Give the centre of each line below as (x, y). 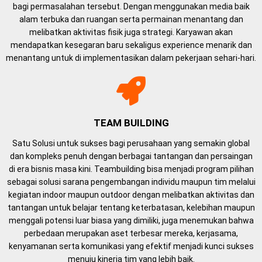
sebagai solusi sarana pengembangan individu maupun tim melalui (131, 182)
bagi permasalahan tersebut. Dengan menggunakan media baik (131, 6)
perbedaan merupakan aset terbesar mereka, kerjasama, (131, 233)
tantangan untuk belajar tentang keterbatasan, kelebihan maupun (131, 208)
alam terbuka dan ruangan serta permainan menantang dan (131, 19)
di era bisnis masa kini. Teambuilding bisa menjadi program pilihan (131, 169)
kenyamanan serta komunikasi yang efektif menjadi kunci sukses (131, 246)
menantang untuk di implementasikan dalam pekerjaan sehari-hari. (131, 58)
